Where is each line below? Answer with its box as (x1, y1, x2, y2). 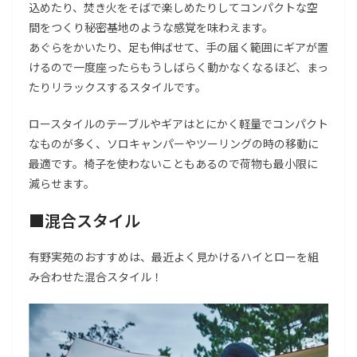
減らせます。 (29, 175, 95, 192)
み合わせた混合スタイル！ (29, 269, 163, 285)
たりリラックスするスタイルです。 (29, 79, 206, 96)
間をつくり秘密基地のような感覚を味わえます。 (29, 19, 273, 36)
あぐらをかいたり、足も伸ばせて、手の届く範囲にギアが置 (29, 39, 328, 56)
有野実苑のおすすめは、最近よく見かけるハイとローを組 (29, 249, 319, 265)
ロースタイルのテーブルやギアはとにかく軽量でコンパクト (29, 116, 328, 132)
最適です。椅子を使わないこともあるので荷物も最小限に (29, 155, 318, 172)
